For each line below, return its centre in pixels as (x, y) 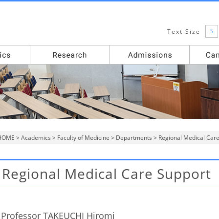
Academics (36, 138)
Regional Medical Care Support (107, 174)
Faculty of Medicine (83, 138)
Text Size (184, 32)
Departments (134, 138)
